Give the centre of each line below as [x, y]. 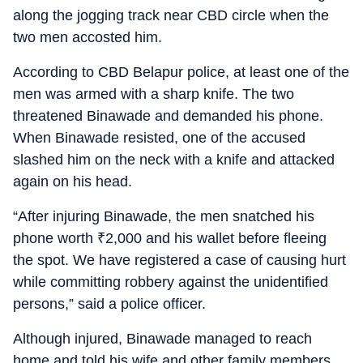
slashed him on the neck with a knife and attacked [174, 159]
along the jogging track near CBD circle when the [171, 15]
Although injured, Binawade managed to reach [162, 338]
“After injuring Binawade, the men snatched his [164, 216]
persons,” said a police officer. [109, 303]
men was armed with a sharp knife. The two [154, 94]
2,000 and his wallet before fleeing [216, 238]
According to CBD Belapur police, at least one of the [181, 72]
